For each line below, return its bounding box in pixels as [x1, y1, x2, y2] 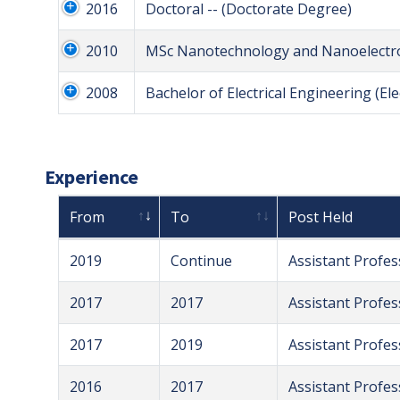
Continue [171, 251, 232, 271]
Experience [45, 164, 138, 190]
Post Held [288, 207, 353, 228]
